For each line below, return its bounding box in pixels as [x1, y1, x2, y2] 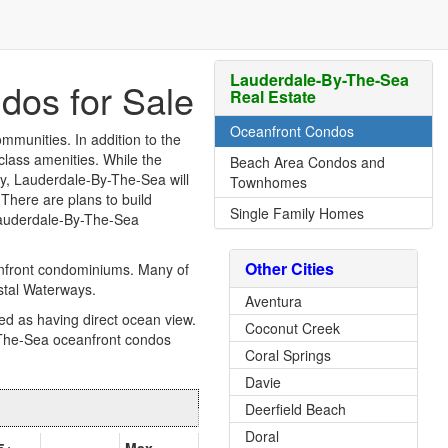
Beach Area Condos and [230, 152, 385, 172]
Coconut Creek [245, 318, 340, 338]
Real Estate [230, 85, 316, 108]
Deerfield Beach [245, 399, 346, 419]
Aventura [245, 291, 302, 311]
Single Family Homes [230, 203, 364, 223]
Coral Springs [245, 345, 331, 365]
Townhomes [230, 172, 307, 192]
